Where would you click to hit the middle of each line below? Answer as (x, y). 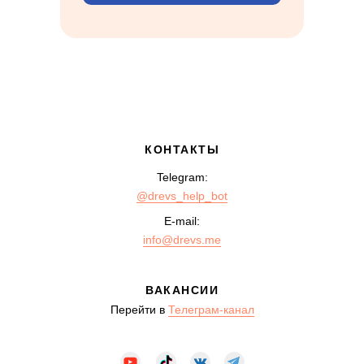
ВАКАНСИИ (182, 290)
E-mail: (182, 221)
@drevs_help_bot (182, 196)
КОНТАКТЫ (182, 149)
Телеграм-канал (211, 310)
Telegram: (182, 177)
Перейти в (139, 310)
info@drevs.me (182, 240)
